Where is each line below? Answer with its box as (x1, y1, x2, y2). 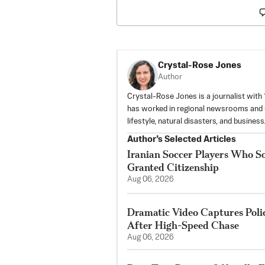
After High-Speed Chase (127, 218, 239, 231)
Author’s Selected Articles (127, 134, 236, 144)
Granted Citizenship (127, 160, 219, 173)
